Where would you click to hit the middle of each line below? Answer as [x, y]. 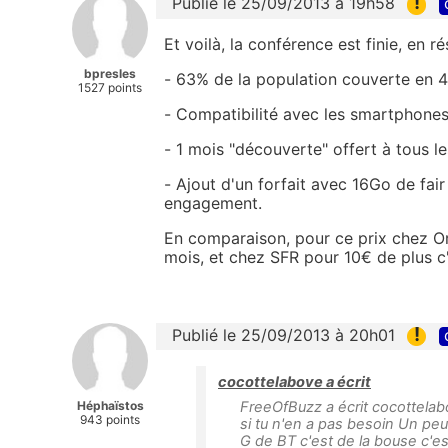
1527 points [110, 88]
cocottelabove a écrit [294, 381]
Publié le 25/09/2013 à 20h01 [283, 334]
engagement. [213, 202]
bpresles [110, 74]
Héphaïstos [110, 405]
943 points [110, 419]
